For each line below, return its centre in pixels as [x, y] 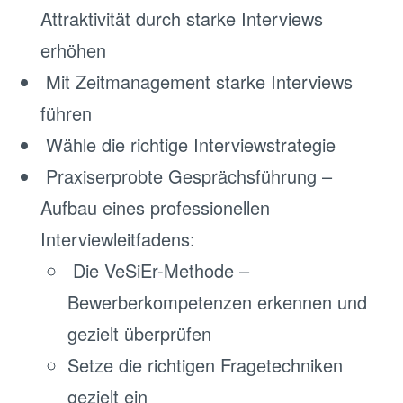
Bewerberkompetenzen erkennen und [217, 302]
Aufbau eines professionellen [155, 207]
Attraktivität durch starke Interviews [182, 18]
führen [66, 113]
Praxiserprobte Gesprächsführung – [186, 176]
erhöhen [73, 50]
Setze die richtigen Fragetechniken [205, 365]
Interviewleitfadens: [118, 239]
